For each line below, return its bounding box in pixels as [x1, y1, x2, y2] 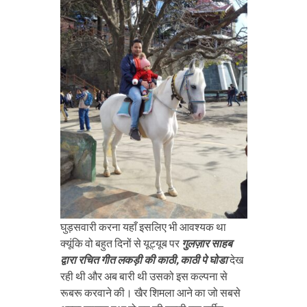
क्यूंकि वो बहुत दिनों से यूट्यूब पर [60, 236, 182, 249]
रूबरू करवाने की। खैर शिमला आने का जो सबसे [60, 285, 241, 299]
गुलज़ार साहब [181, 236, 232, 249]
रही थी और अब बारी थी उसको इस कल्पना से [60, 269, 228, 282]
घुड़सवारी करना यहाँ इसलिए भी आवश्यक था [60, 219, 226, 233]
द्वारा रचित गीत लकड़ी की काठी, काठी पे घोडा [60, 252, 230, 266]
